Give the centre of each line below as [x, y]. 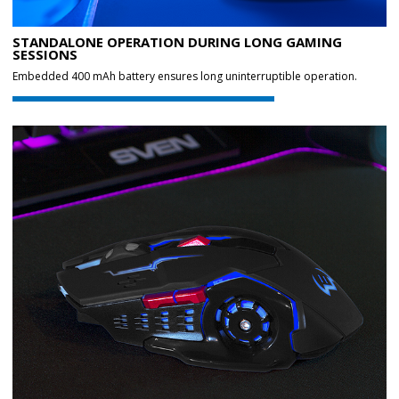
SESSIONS [45, 54]
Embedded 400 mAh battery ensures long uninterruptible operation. [185, 76]
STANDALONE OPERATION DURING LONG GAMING [177, 42]
